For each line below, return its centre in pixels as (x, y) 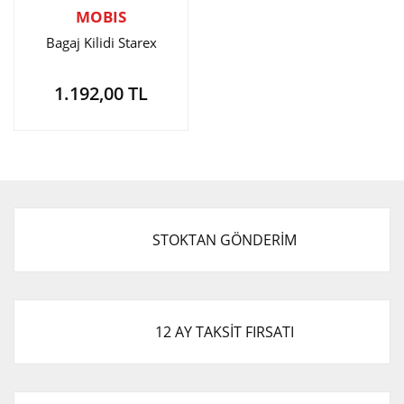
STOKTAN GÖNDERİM (225, 240)
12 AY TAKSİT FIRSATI (225, 332)
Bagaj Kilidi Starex (101, 42)
